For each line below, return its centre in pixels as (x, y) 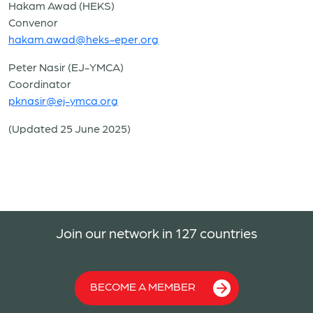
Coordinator (40, 83)
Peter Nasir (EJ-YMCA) (66, 66)
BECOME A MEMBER (143, 286)
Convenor (33, 22)
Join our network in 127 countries (156, 232)
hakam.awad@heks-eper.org (83, 38)
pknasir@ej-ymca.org (63, 100)
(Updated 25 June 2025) (70, 128)
